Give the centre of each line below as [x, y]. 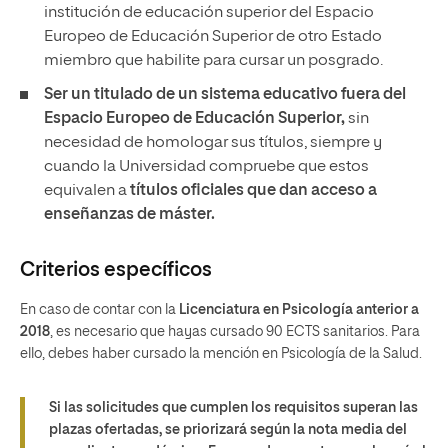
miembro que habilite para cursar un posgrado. [213, 61]
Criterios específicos [116, 270]
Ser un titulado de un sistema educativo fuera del [225, 95]
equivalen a [85, 191]
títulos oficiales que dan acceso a [252, 191]
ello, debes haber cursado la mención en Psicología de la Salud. [221, 354]
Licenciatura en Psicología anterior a [297, 310]
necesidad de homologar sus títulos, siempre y [213, 143]
